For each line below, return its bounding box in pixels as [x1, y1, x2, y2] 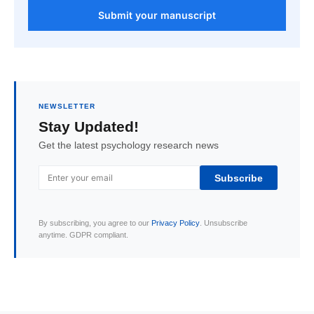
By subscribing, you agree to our [39, 218, 151, 228]
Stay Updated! [39, 117, 139, 135]
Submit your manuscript [98, 9, 216, 22]
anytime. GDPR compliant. [39, 230, 128, 240]
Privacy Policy [151, 218, 200, 228]
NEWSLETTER [39, 102, 96, 111]
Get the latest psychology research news [39, 139, 219, 151]
